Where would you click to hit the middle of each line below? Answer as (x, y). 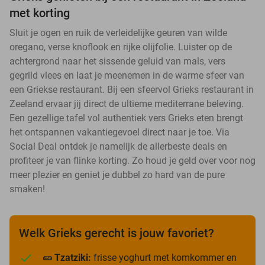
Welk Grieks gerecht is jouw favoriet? (117, 233)
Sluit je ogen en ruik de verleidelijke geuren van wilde (118, 33)
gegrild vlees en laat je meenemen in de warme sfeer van (127, 76)
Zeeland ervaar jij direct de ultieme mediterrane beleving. (127, 104)
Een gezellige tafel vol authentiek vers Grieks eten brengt (126, 118)
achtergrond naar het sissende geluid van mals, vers (117, 62)
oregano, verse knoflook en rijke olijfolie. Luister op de (121, 47)
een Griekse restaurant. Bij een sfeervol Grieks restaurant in (132, 90)
